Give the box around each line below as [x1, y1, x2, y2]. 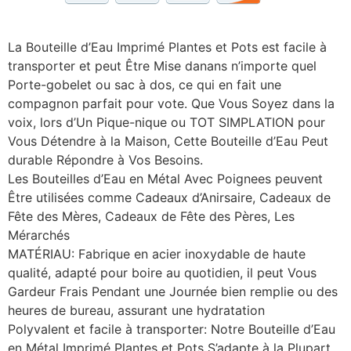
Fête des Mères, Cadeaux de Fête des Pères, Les [8, 208, 295, 224]
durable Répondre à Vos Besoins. [8, 151, 203, 168]
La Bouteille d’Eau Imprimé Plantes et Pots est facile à [8, 38, 327, 55]
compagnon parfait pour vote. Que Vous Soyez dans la [8, 95, 335, 111]
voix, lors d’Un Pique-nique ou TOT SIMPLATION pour [8, 114, 325, 130]
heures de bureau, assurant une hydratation [8, 302, 265, 318]
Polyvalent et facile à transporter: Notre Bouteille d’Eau [8, 320, 335, 337]
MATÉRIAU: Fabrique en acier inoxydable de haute [8, 245, 306, 262]
